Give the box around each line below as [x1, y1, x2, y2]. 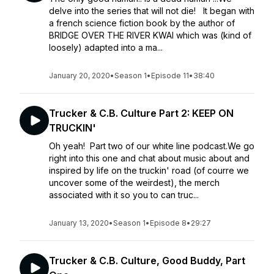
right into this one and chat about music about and [49, 153, 250, 163]
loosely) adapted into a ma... [49, 42, 163, 53]
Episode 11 [151, 71, 189, 80]
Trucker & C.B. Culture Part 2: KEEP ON [49, 107, 234, 119]
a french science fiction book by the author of [49, 18, 235, 28]
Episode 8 [150, 218, 187, 228]
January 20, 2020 [49, 71, 110, 80]
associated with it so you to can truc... [49, 190, 199, 200]
